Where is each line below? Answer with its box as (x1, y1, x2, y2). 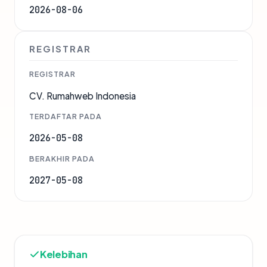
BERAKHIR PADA (29, 154, 95, 164)
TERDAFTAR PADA (29, 111, 102, 122)
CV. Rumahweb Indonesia (29, 90, 136, 102)
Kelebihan (40, 248, 88, 261)
